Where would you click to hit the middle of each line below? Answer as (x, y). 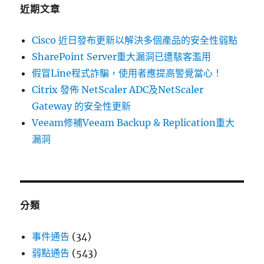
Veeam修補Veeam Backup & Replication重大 (133, 123)
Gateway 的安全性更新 (82, 106)
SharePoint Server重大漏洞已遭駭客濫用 (122, 57)
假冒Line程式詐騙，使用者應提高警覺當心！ (127, 73)
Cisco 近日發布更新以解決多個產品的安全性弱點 (135, 40)
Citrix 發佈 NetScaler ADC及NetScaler (118, 90)
